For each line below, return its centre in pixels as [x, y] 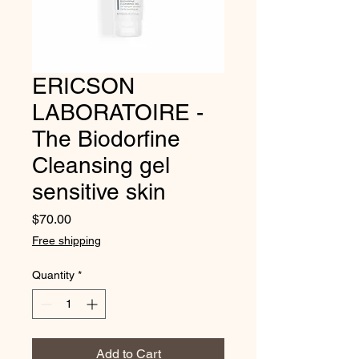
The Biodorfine [106, 139]
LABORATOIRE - [118, 112]
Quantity [53, 275]
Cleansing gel [101, 165]
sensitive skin [99, 192]
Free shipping [67, 240]
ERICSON [83, 86]
